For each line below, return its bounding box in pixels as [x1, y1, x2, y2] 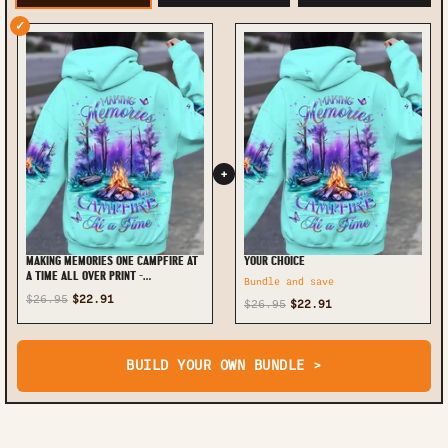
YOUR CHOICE [244, 255, 305, 268]
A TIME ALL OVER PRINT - [26, 270, 143, 283]
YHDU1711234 [26, 285, 85, 298]
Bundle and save [244, 275, 334, 287]
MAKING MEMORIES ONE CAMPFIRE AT [26, 255, 198, 268]
